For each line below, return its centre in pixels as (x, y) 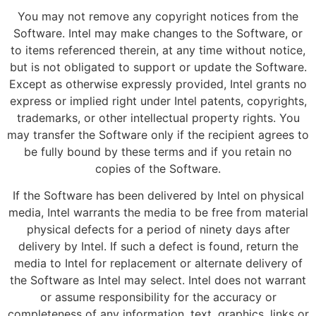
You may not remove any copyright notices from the (158, 16)
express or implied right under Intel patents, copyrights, (158, 101)
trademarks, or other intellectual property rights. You (158, 117)
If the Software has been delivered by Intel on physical (158, 196)
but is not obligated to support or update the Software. (158, 67)
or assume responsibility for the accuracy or (158, 297)
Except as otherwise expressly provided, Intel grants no (158, 84)
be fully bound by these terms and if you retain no (158, 151)
